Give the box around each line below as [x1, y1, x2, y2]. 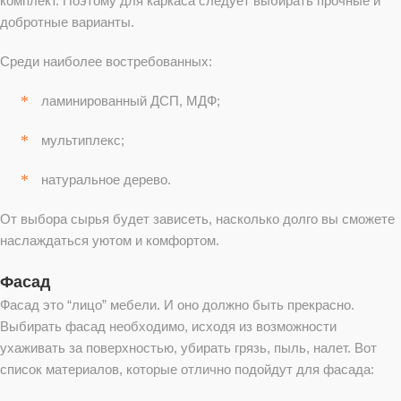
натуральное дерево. [41, 171, 171, 187]
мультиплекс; [41, 132, 124, 148]
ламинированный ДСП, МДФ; [41, 92, 220, 108]
